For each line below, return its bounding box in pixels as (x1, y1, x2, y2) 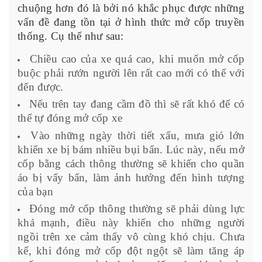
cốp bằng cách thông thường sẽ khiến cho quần (18, 157, 244, 170)
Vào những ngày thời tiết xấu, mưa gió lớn (30, 129, 245, 142)
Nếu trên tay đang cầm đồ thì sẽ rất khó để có (29, 98, 244, 111)
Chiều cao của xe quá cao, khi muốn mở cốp (29, 52, 245, 65)
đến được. (18, 80, 64, 93)
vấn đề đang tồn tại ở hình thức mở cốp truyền (18, 15, 244, 28)
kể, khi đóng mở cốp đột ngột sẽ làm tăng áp (18, 244, 244, 257)
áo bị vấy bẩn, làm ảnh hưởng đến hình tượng (18, 171, 244, 184)
